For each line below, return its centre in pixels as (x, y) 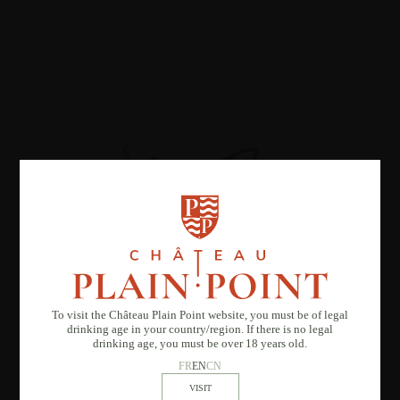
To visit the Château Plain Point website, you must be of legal (200, 315)
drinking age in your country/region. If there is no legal (200, 329)
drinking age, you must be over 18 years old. (200, 343)
